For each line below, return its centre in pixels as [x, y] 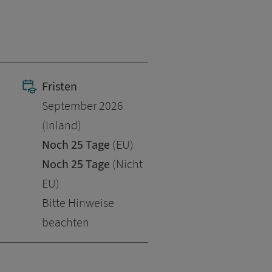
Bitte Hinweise [78, 203]
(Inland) [62, 125]
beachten [66, 223]
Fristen [59, 87]
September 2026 [83, 106]
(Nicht [126, 164]
